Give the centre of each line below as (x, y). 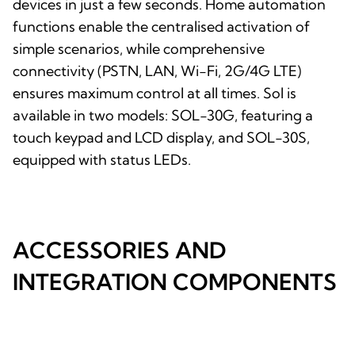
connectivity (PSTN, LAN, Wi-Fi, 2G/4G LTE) (157, 71)
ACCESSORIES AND (119, 250)
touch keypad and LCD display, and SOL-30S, (161, 137)
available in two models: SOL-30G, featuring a (163, 115)
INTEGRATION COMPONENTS (175, 281)
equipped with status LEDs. (102, 159)
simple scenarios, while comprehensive (139, 48)
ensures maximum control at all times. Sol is (155, 93)
